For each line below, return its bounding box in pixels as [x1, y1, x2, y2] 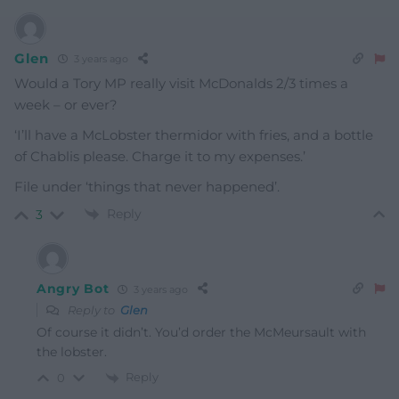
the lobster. [37, 344, 107, 361]
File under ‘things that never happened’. [14, 177, 280, 195]
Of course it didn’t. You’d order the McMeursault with [37, 324, 366, 341]
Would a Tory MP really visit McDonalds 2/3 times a [14, 74, 348, 92]
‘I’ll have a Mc [14, 126, 102, 143]
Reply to [65, 303, 120, 318]
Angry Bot [37, 281, 110, 297]
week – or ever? [14, 95, 118, 113]
